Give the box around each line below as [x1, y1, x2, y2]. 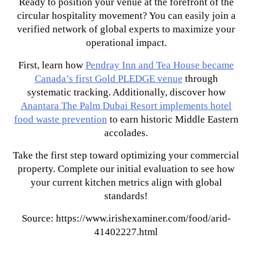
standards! [104, 190, 148, 202]
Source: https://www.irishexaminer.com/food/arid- [21, 212, 231, 224]
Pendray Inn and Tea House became [85, 59, 234, 71]
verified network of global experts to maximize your [17, 23, 235, 35]
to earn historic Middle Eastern [107, 113, 239, 125]
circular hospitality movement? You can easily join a [16, 9, 236, 21]
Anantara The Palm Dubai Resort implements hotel [21, 100, 232, 111]
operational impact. [85, 37, 167, 48]
